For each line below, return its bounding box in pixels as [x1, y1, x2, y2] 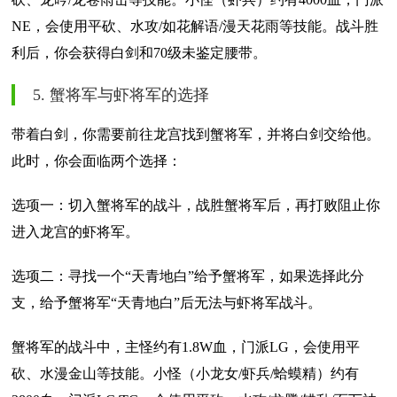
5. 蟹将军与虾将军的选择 [33, 86, 209, 105]
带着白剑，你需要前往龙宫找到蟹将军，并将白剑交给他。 [12, 127, 380, 143]
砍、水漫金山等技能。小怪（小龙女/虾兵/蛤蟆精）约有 [12, 366, 359, 382]
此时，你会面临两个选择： [12, 153, 182, 169]
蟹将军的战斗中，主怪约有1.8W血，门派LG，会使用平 [12, 339, 360, 355]
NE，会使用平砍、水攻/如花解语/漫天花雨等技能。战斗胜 [12, 19, 378, 35]
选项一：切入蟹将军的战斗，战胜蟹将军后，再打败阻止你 [12, 198, 380, 214]
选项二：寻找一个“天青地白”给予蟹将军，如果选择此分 [12, 269, 364, 284]
